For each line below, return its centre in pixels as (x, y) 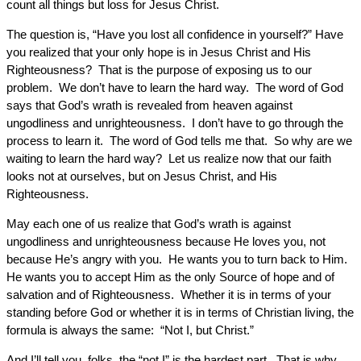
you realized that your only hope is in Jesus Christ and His (159, 52)
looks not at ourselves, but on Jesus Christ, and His (142, 176)
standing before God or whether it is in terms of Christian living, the (180, 312)
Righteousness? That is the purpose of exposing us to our (159, 70)
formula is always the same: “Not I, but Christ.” (130, 330)
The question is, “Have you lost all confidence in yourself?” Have (175, 34)
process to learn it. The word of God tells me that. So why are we (179, 141)
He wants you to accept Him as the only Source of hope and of (170, 277)
